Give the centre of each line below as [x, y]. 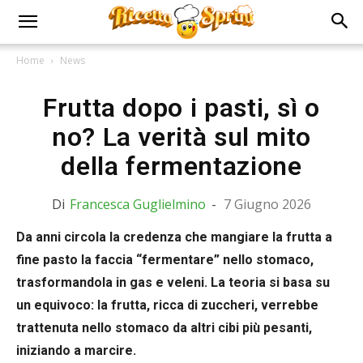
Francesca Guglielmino [138, 204]
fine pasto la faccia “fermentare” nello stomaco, [165, 260]
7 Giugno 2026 [267, 204]
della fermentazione [181, 166]
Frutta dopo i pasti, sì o [181, 108]
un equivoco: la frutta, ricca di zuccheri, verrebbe [167, 305]
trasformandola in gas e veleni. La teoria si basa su [173, 282]
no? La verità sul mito [181, 137]
